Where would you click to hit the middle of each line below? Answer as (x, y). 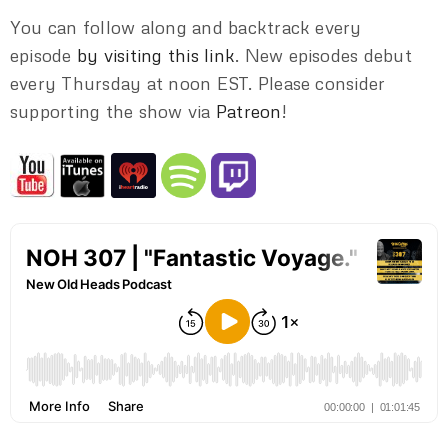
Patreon (248, 111)
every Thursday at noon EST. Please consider (198, 83)
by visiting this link (156, 55)
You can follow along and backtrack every (186, 27)
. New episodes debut (323, 55)
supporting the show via (113, 111)
